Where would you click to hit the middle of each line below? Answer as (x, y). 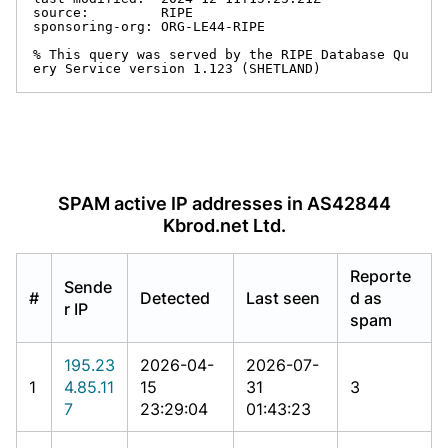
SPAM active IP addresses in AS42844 (224, 203)
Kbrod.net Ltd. (224, 225)
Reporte (380, 275)
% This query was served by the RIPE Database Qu (221, 54)
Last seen (283, 297)
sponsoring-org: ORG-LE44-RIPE (149, 26)
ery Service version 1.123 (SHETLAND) (177, 68)
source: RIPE (113, 12)
